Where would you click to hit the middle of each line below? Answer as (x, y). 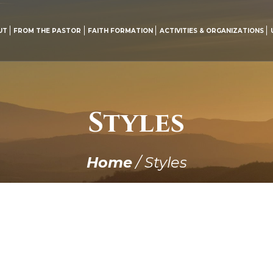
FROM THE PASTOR (48, 30)
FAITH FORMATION (121, 30)
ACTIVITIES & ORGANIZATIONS (211, 30)
